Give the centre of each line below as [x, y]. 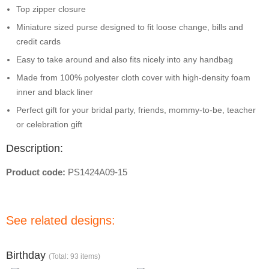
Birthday [27, 255]
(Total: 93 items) [74, 256]
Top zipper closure [51, 9]
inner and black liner [55, 92]
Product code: [37, 172]
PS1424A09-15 [98, 172]
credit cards [38, 41]
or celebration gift [49, 124]
